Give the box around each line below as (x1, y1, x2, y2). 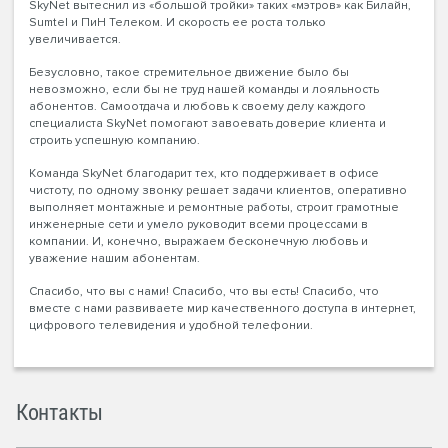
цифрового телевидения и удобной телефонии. (29, 317, 313, 333)
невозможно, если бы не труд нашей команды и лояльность (29, 81, 379, 97)
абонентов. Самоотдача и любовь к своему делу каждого (29, 98, 366, 114)
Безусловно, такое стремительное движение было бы (29, 64, 349, 80)
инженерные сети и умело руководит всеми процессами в (29, 216, 368, 232)
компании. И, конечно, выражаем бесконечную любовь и (29, 233, 368, 249)
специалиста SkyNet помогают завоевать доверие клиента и (29, 115, 386, 131)
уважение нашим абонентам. (29, 250, 203, 266)
